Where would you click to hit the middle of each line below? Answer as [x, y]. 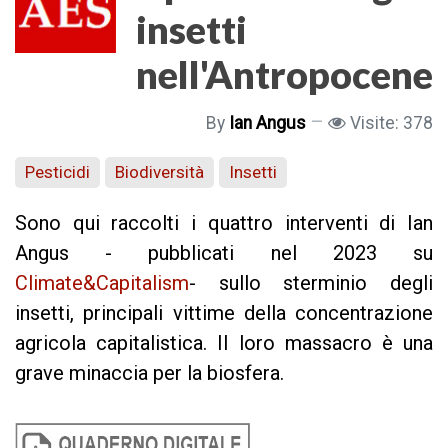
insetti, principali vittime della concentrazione [224, 312]
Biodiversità [159, 171]
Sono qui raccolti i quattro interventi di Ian [224, 222]
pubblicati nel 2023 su [291, 252]
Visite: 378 [391, 123]
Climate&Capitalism [102, 282]
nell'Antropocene [284, 74]
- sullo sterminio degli [311, 282]
